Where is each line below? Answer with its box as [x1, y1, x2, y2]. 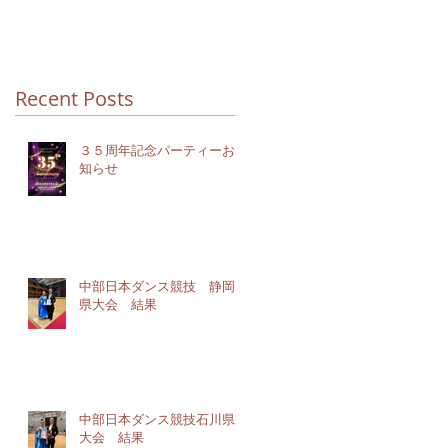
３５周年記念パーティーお [79, 141, 235, 159]
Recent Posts [15, 85, 134, 112]
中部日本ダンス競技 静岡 [79, 277, 235, 295]
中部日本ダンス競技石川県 [79, 410, 235, 428]
